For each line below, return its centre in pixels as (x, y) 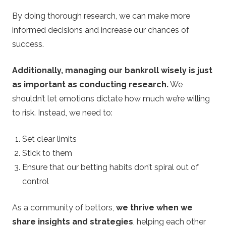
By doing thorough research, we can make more (101, 16)
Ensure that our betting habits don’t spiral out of (110, 167)
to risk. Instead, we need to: (62, 112)
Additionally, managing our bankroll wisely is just (112, 70)
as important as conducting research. (90, 84)
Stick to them (47, 153)
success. (28, 44)
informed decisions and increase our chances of (101, 30)
